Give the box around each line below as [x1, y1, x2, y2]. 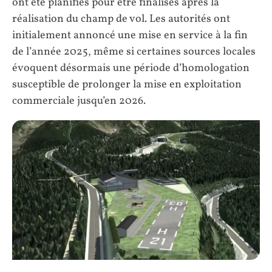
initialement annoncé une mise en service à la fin [12, 28, 248, 44]
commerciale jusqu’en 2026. [12, 93, 146, 109]
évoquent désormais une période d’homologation [12, 61, 250, 76]
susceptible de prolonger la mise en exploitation [12, 77, 242, 93]
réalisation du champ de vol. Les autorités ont [12, 12, 230, 27]
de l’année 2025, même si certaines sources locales [12, 44, 256, 60]
